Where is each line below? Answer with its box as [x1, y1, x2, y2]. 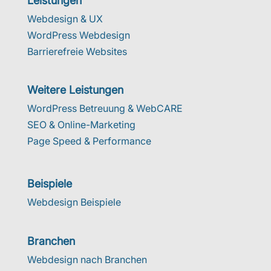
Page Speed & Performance [27, 135, 151, 148]
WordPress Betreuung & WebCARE [27, 102, 183, 115]
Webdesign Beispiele [27, 196, 121, 209]
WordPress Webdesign [27, 29, 130, 42]
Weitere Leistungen [27, 83, 123, 97]
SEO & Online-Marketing [27, 119, 135, 131]
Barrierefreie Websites [27, 45, 127, 58]
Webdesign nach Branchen [27, 253, 147, 266]
